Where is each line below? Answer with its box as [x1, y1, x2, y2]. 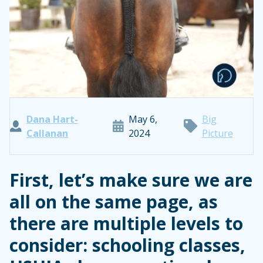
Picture [201, 126, 233, 140]
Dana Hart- [26, 112, 79, 126]
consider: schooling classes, [9, 232, 245, 257]
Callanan [26, 126, 69, 140]
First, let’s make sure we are [9, 167, 252, 192]
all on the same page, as [9, 189, 218, 214]
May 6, [128, 112, 157, 126]
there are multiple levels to [9, 211, 243, 235]
